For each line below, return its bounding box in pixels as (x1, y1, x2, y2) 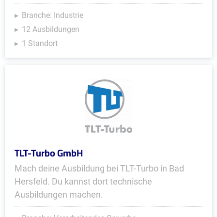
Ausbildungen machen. (15, 189, 103, 200)
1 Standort (22, 39, 58, 48)
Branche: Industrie (22, 11, 83, 20)
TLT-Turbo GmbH (15, 144, 83, 162)
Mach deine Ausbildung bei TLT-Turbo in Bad (15, 163, 184, 173)
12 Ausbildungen (22, 25, 79, 34)
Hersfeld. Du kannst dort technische (15, 176, 152, 186)
